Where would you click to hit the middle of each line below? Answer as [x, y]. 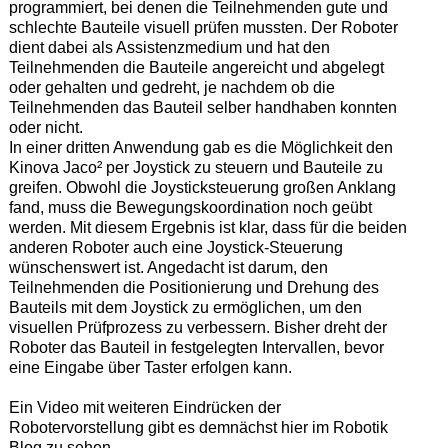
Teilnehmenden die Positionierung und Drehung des [193, 287]
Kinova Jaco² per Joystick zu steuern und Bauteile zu [195, 167]
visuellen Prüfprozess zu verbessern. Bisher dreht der [197, 327]
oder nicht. [45, 127]
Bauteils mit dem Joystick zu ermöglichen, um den [185, 307]
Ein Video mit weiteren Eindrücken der [144, 407]
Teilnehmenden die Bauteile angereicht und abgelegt [196, 67]
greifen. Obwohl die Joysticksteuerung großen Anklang [202, 187]
